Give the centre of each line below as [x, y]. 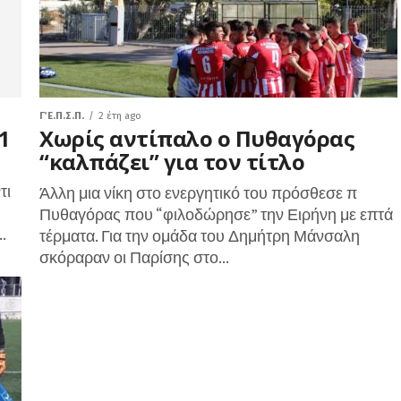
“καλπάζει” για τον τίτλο [172, 162]
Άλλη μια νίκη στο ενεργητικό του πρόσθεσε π [198, 193]
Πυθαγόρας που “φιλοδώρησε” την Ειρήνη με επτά [216, 214]
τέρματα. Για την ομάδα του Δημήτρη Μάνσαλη [200, 236]
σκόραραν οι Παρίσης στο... [134, 257]
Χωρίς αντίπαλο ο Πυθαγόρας [197, 138]
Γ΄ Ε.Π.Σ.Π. [62, 116]
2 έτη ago [120, 116]
